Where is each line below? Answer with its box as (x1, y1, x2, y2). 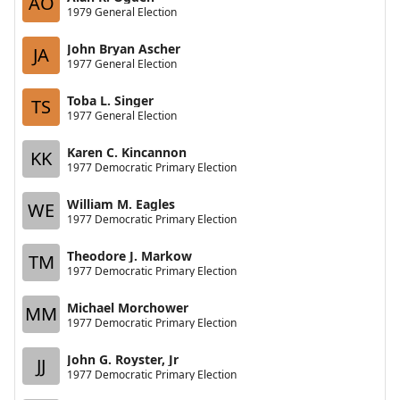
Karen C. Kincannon (67, 143, 187, 161)
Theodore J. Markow (67, 246, 192, 264)
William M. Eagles (67, 195, 175, 212)
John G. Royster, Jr (67, 350, 179, 368)
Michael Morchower (67, 298, 188, 316)
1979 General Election (67, 4, 177, 20)
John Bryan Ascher (67, 39, 180, 57)
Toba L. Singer (67, 91, 154, 109)
